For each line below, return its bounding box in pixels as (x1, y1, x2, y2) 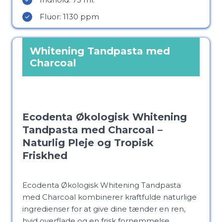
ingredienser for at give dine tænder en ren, (22, 204, 185, 214)
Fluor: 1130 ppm (40, 12, 99, 21)
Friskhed (22, 150, 67, 162)
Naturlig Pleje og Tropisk (22, 137, 154, 149)
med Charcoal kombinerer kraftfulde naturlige (22, 192, 197, 202)
